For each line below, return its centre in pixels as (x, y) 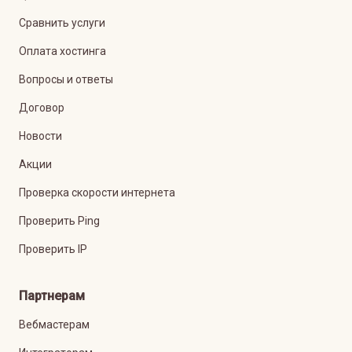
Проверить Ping (59, 221)
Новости (40, 136)
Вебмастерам (54, 324)
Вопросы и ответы (66, 79)
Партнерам (52, 296)
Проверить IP (53, 249)
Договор (42, 108)
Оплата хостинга (62, 51)
